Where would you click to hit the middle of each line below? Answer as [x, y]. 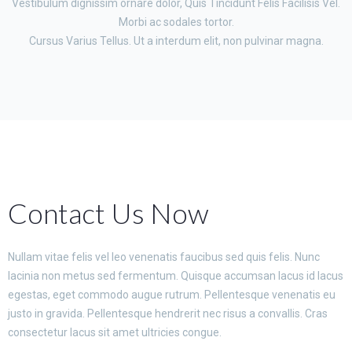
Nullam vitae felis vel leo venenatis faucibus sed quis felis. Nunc [164, 257]
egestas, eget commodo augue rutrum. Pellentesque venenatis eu [172, 295]
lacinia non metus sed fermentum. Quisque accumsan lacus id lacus [176, 276]
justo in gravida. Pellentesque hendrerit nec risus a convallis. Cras [168, 313]
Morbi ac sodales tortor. [176, 22]
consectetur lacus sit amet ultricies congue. [115, 332]
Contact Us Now [108, 213]
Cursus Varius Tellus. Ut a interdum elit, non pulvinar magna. [176, 41]
